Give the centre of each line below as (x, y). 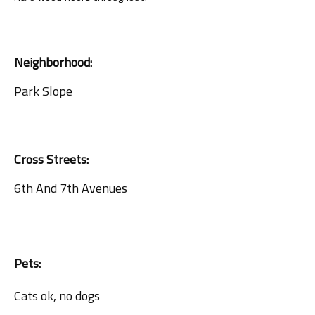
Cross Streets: (51, 160)
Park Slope (43, 91)
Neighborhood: (53, 63)
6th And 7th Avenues (71, 188)
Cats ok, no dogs (57, 296)
